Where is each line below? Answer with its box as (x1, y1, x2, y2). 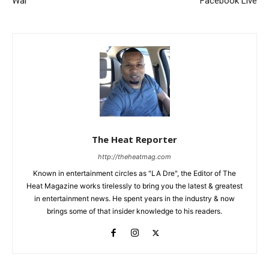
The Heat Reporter (92, 133, 177, 146)
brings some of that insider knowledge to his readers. (47, 207, 222, 216)
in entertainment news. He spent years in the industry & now (34, 194, 235, 204)
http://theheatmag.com (98, 153, 171, 162)
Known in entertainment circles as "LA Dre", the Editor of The (33, 169, 236, 178)
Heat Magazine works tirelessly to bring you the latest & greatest (26, 181, 243, 191)
